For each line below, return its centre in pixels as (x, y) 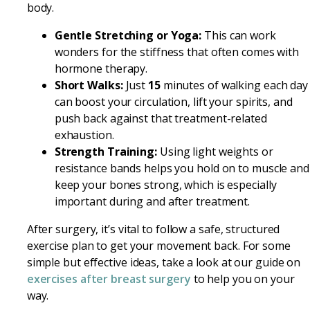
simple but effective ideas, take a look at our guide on (164, 262)
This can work (239, 35)
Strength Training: (106, 151)
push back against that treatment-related (161, 118)
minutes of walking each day (234, 85)
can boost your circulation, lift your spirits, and (173, 101)
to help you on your (243, 279)
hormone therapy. (101, 68)
